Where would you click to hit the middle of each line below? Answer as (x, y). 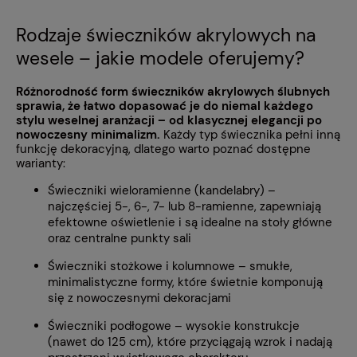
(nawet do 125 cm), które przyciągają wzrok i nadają (190, 342)
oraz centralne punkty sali (120, 239)
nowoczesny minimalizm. (88, 135)
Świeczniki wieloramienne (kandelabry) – (162, 191)
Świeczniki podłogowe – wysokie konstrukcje (174, 326)
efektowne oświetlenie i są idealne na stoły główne (190, 223)
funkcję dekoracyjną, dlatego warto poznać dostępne (163, 149)
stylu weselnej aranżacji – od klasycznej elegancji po (169, 121)
